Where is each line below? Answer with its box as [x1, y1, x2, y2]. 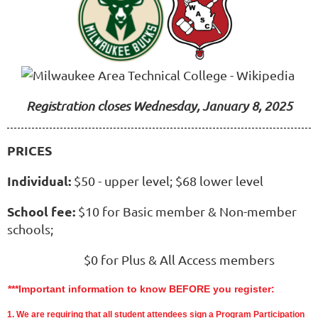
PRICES [7, 142, 52, 159]
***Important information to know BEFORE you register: [8, 283, 275, 295]
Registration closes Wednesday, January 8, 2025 [26, 98, 292, 114]
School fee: [7, 203, 75, 220]
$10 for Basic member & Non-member [75, 204, 297, 219]
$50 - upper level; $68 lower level [71, 173, 263, 189]
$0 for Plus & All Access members [7, 252, 275, 268]
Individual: [7, 172, 71, 190]
